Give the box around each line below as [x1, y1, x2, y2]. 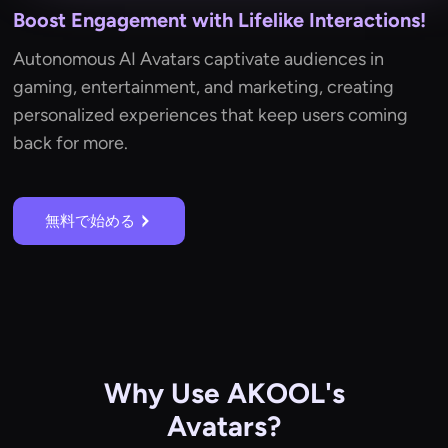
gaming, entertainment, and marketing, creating [13, 76, 395, 99]
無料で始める [45, 212, 136, 231]
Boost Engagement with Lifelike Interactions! [13, 8, 427, 33]
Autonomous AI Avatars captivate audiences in [13, 48, 385, 71]
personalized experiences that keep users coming [13, 104, 409, 127]
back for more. [13, 132, 129, 155]
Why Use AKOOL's [103, 376, 345, 411]
